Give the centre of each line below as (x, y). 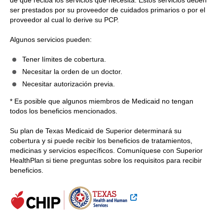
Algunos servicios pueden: (51, 40)
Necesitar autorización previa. (69, 84)
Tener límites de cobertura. (64, 59)
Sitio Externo (157, 190)
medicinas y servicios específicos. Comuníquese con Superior (106, 151)
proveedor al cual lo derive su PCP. (64, 20)
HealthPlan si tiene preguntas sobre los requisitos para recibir (106, 161)
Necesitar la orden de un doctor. (72, 72)
